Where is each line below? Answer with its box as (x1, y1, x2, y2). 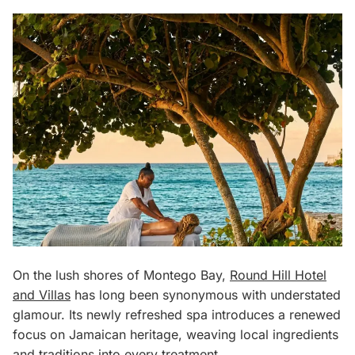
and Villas (13, 287, 71, 303)
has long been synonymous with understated (71, 287, 341, 303)
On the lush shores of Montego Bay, (13, 267, 230, 284)
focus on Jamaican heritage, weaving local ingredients (13, 326, 338, 343)
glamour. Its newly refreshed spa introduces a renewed (13, 307, 341, 323)
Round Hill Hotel (230, 267, 326, 284)
